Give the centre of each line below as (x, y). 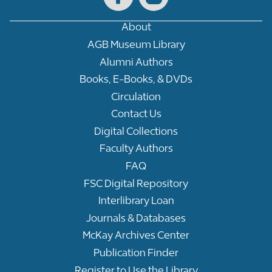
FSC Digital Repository (136, 183)
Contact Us (136, 114)
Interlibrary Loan (136, 201)
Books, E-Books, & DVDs (136, 79)
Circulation (136, 96)
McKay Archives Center (136, 235)
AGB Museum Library (136, 44)
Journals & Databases (136, 218)
